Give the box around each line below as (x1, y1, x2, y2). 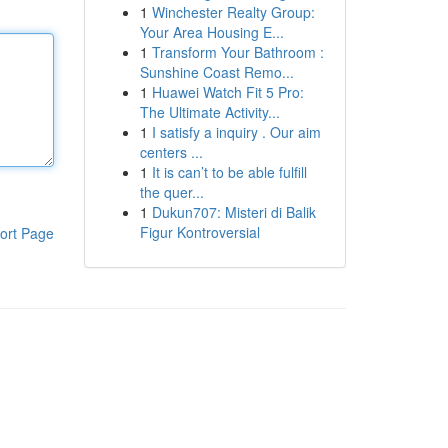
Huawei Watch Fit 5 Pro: (151, 82, 304, 102)
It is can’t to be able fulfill (151, 162, 307, 182)
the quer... (139, 182, 204, 202)
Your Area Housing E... (139, 22, 284, 42)
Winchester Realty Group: (151, 2, 315, 22)
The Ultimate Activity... (139, 102, 280, 122)
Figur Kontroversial (139, 222, 260, 242)
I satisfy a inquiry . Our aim (151, 122, 321, 142)
